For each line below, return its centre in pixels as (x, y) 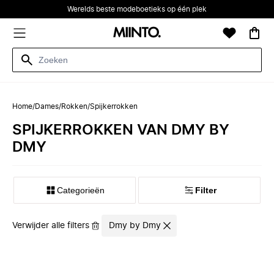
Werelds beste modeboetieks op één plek (137, 9)
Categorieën (81, 190)
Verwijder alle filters (51, 226)
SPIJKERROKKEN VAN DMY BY (121, 130)
